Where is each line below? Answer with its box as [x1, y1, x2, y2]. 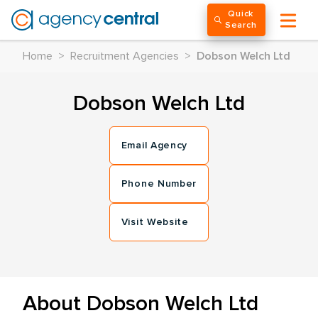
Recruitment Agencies [70, 50, 179, 62]
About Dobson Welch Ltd [23, 293, 258, 314]
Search [225, 21, 257, 30]
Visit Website [121, 217, 189, 227]
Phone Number [121, 179, 197, 189]
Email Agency [121, 141, 188, 150]
